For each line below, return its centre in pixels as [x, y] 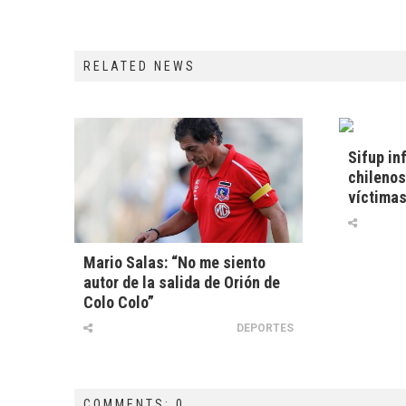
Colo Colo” [119, 303]
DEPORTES [265, 329]
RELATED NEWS [140, 66]
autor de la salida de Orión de [182, 283]
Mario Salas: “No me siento [174, 263]
